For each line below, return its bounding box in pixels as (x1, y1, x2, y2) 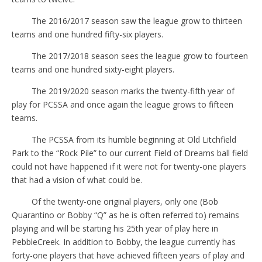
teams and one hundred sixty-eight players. (12, 63, 174, 75)
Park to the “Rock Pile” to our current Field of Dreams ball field (12, 147, 248, 158)
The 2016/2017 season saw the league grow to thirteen (31, 15, 242, 26)
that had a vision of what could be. (12, 174, 142, 185)
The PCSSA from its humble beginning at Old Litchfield (31, 133, 236, 145)
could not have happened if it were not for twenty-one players (12, 160, 246, 172)
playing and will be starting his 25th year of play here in (12, 222, 218, 234)
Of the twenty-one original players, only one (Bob (31, 195, 218, 207)
